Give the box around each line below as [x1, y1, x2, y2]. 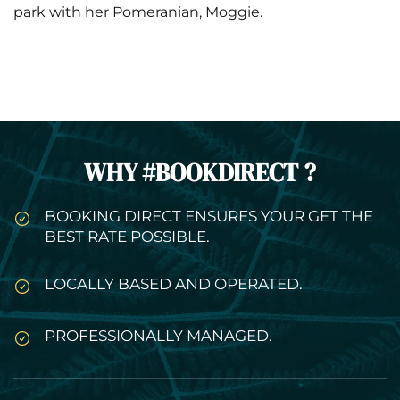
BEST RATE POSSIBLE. [45, 227, 210, 246]
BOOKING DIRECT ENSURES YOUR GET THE [45, 206, 373, 225]
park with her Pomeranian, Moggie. [13, 3, 266, 21]
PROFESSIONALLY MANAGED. [45, 326, 272, 345]
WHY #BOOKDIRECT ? [84, 155, 316, 189]
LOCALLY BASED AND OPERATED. [45, 274, 303, 293]
